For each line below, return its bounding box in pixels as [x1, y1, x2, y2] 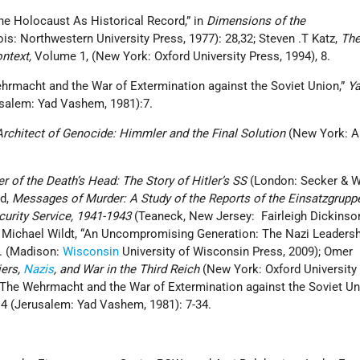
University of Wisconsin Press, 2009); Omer [119, 244, 354, 260]
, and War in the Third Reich [54, 262, 200, 277]
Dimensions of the [207, 14, 306, 29]
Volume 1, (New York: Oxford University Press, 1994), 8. [31, 49, 334, 64]
